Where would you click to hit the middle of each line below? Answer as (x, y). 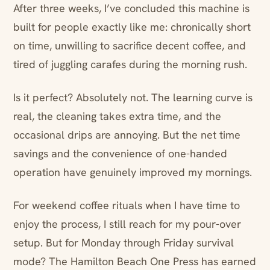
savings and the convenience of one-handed (120, 154)
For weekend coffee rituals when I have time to (127, 206)
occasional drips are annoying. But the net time (127, 135)
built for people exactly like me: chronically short (132, 27)
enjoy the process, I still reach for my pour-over (127, 224)
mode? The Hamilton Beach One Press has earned (135, 262)
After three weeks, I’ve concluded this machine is (131, 8)
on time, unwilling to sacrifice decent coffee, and (130, 46)
